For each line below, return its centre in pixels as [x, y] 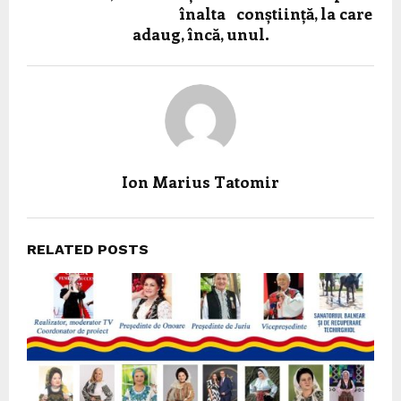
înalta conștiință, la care [200, 13]
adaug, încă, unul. [200, 34]
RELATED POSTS [88, 249]
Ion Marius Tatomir [200, 181]
